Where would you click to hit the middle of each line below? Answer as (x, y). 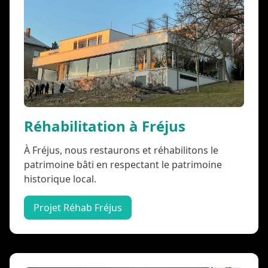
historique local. (60, 179)
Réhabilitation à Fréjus (105, 126)
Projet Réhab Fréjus (78, 207)
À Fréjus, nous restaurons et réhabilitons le (121, 150)
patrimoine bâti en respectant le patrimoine (123, 164)
